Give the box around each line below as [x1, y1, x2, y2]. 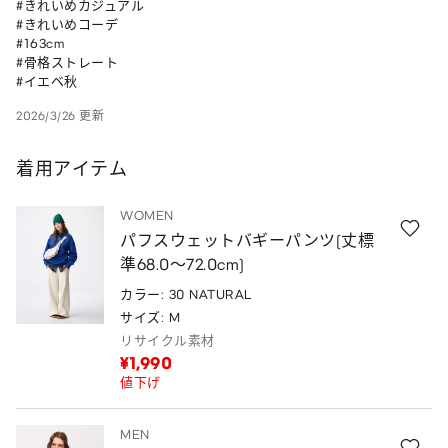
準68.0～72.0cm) [120, 255, 245, 275]
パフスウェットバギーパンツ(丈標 [120, 231, 374, 251]
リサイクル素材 [120, 333, 215, 349]
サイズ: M [120, 310, 180, 326]
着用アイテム [16, 158, 127, 181]
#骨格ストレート [16, 55, 118, 71]
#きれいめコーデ [16, 17, 118, 33]
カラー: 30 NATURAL [120, 287, 252, 303]
